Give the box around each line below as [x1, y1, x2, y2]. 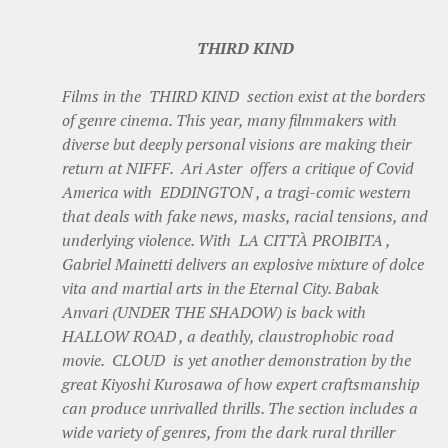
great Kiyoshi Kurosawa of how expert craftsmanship [62, 372, 420, 395]
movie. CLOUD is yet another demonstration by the [62, 348, 411, 371]
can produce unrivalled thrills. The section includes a [62, 396, 418, 419]
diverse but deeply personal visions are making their [62, 132, 411, 155]
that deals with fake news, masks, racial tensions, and [62, 204, 428, 227]
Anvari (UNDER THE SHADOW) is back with [62, 300, 370, 323]
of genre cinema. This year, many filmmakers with [62, 108, 397, 131]
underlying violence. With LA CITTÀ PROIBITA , [62, 228, 390, 251]
